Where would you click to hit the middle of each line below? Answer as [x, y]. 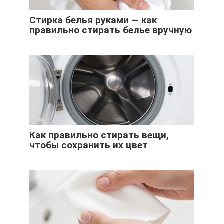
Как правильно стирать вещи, [99, 135]
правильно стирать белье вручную [111, 30]
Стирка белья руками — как [93, 20]
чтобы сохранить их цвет [89, 145]
